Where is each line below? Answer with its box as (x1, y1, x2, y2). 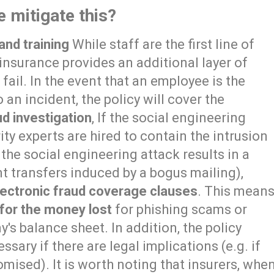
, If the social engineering (92, 110, 246, 126)
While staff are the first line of (69, 37, 255, 53)
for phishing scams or (112, 202, 248, 218)
